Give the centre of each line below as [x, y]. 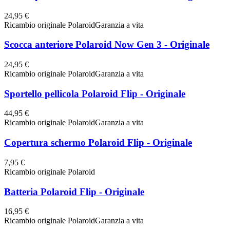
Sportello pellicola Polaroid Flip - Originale [95, 93]
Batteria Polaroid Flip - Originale [74, 191]
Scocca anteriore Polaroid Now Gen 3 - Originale [107, 45]
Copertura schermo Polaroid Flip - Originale [98, 143]
